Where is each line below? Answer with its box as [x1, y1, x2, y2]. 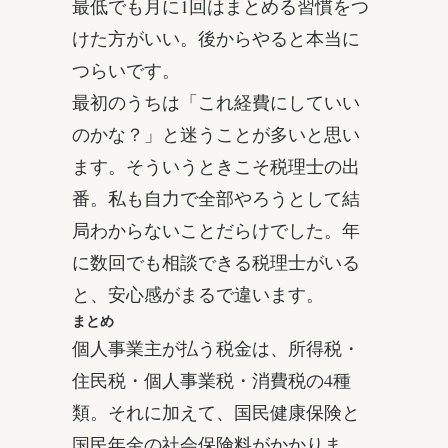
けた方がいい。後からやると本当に [72, 26, 360, 51]
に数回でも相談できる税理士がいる [72, 250, 360, 275]
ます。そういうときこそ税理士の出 [72, 154, 360, 179]
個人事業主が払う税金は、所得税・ [72, 336, 360, 361]
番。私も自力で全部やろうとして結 [72, 186, 360, 211]
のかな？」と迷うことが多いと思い [72, 122, 360, 147]
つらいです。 [72, 58, 180, 83]
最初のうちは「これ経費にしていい [72, 90, 360, 115]
